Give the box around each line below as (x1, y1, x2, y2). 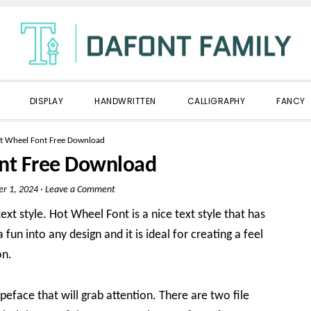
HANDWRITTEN (94, 95, 156, 107)
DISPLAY (29, 95, 63, 107)
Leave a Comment (45, 185, 115, 195)
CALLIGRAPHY (187, 95, 245, 107)
